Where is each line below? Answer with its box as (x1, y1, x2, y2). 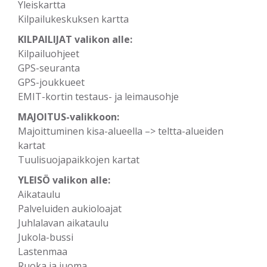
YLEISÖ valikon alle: (18, 173, 110, 187)
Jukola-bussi (18, 231, 73, 244)
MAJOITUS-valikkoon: (18, 110, 119, 123)
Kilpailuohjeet (18, 47, 79, 60)
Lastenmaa (18, 245, 67, 258)
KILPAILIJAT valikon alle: (18, 33, 132, 46)
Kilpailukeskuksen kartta (18, 13, 129, 26)
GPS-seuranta (18, 61, 80, 74)
